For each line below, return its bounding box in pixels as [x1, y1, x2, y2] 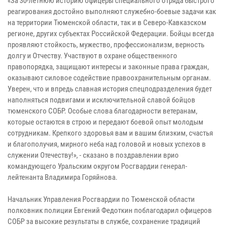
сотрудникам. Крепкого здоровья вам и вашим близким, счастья [8, 129, 213, 138]
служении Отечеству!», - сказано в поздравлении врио [8, 151, 179, 160]
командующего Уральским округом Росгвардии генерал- [8, 162, 187, 171]
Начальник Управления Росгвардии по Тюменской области [8, 195, 195, 204]
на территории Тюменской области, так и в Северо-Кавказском [8, 18, 206, 28]
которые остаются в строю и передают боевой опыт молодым [8, 118, 203, 127]
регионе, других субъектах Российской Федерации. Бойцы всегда [8, 29, 214, 39]
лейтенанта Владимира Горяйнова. [8, 173, 118, 182]
